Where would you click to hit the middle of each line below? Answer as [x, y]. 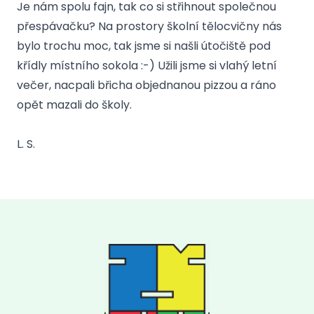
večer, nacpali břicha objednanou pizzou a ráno [146, 85]
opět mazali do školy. [76, 105]
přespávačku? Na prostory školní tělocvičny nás [149, 26]
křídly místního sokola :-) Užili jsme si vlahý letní [147, 66]
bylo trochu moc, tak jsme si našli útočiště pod [144, 46]
